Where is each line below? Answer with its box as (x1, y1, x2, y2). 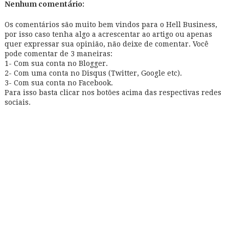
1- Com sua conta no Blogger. (4, 59, 108, 67)
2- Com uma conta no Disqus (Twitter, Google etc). (4, 69, 182, 77)
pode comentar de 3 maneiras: (4, 50, 112, 58)
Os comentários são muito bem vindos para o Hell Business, (4, 20, 217, 29)
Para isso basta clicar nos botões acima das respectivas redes (4, 88, 221, 97)
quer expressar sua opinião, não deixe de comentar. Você (4, 40, 209, 48)
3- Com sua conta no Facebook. (4, 79, 113, 87)
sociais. (4, 98, 31, 106)
